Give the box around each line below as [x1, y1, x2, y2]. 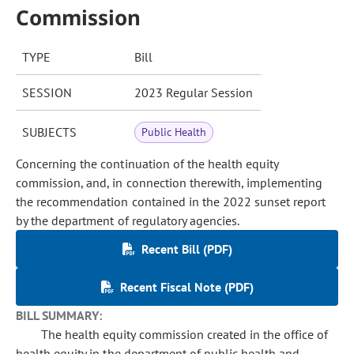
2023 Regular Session [134, 85, 253, 100]
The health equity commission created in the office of [41, 326, 329, 342]
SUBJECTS [22, 124, 77, 140]
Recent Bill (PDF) [141, 241, 232, 257]
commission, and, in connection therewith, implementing [16, 175, 323, 190]
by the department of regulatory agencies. [16, 213, 240, 228]
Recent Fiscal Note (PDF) [119, 279, 254, 295]
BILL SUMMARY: [16, 307, 103, 323]
